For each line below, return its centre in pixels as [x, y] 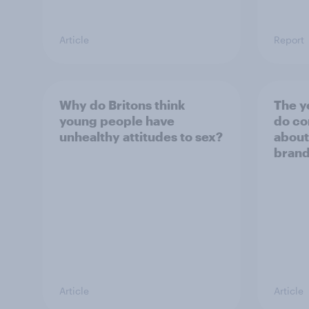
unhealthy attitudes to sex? [141, 137]
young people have [117, 121]
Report [289, 40]
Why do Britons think [122, 105]
